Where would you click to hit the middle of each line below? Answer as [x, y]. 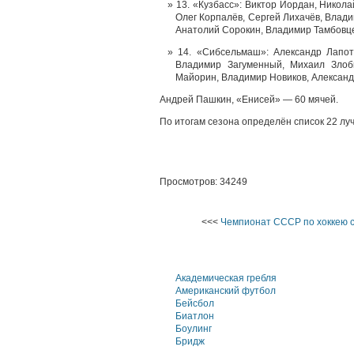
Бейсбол [195, 303]
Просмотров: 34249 [203, 182]
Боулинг [194, 329]
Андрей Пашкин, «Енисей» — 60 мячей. [249, 100]
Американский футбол [226, 291]
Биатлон [195, 316]
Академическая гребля [226, 278]
